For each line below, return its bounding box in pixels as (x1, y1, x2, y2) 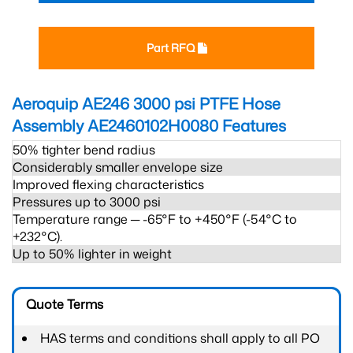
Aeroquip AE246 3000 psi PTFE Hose (12, 92, 281, 114)
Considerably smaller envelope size (13, 158, 223, 176)
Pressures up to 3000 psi (13, 193, 161, 210)
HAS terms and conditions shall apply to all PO (40, 329, 320, 347)
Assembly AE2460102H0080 (12, 114, 218, 136)
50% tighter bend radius (13, 141, 155, 158)
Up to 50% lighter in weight (13, 245, 172, 262)
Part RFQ (146, 40, 198, 55)
